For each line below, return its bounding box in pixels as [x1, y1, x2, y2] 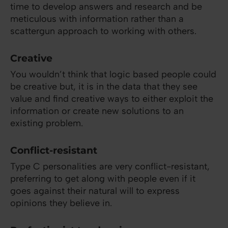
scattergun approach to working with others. [10, 25, 196, 37]
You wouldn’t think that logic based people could [10, 69, 216, 80]
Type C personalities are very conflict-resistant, [10, 161, 210, 173]
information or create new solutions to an [10, 105, 184, 117]
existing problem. [10, 118, 83, 129]
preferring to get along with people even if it [10, 173, 195, 185]
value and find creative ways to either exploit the [10, 93, 213, 105]
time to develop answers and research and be [10, 1, 202, 13]
